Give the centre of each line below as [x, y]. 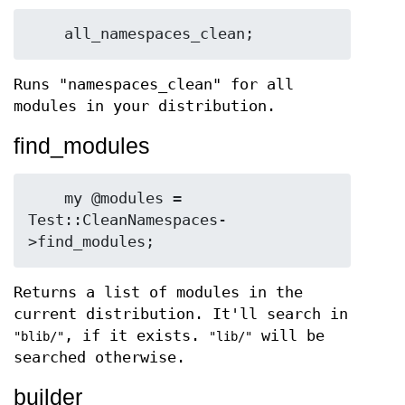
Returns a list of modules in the [158, 292]
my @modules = [46, 198]
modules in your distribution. [145, 106]
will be [288, 336]
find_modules [82, 146]
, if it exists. [137, 336]
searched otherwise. [99, 358]
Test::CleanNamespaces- [127, 220]
